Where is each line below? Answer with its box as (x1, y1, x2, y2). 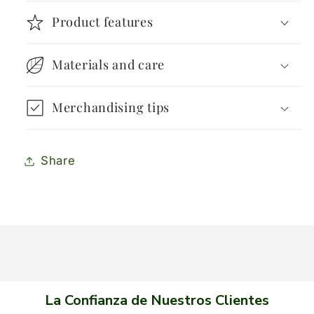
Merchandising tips (52, 99, 170, 116)
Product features (52, 13, 153, 30)
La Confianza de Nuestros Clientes (45, 291, 269, 310)
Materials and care (52, 55, 165, 73)
